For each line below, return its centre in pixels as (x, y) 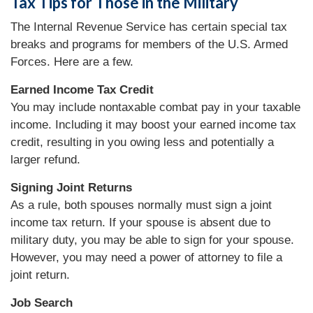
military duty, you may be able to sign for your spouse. (152, 240)
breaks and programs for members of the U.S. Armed (149, 44)
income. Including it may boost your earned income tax (153, 124)
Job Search (42, 303)
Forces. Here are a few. (72, 61)
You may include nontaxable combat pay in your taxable (155, 107)
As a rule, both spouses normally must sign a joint (141, 205)
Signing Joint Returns (71, 187)
